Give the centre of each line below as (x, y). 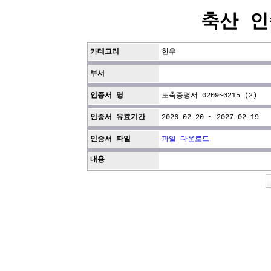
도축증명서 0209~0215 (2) (209, 96)
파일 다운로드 (185, 139)
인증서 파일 (110, 139)
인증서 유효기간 (118, 117)
